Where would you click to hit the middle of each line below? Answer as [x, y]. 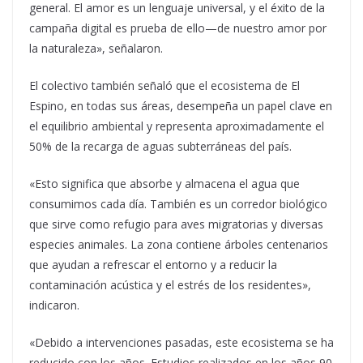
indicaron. [54, 305]
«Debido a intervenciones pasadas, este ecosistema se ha [181, 343]
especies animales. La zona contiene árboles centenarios [179, 245]
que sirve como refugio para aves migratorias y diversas [176, 224]
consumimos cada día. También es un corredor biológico [178, 204]
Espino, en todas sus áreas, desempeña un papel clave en [181, 106]
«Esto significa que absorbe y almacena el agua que [164, 184]
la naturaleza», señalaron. [96, 49]
